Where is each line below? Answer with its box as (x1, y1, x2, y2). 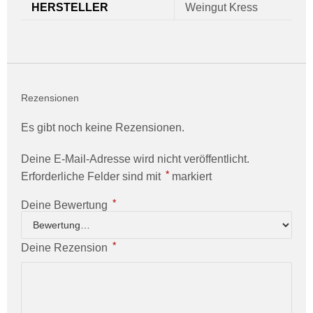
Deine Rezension (21, 242, 110, 254)
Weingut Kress (185, 1, 258, 14)
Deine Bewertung (21, 199, 110, 212)
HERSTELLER (31, 1, 108, 14)
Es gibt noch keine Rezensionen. (21, 122, 184, 134)
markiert (169, 170, 212, 183)
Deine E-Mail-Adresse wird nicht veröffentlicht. (21, 153, 249, 166)
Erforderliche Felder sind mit (21, 170, 163, 183)
